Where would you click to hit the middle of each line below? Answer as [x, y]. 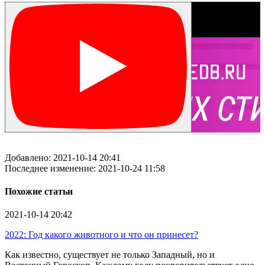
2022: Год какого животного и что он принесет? [101, 235]
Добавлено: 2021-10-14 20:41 [63, 157]
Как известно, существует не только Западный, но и [110, 255]
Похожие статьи [39, 191]
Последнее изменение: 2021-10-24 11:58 [85, 168]
